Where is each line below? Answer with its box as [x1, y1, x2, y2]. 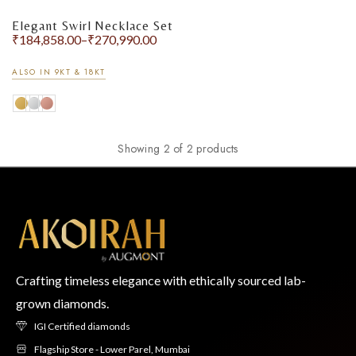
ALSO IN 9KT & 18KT [12, 65, 106, 78]
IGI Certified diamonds [33, 319, 130, 332]
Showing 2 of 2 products [118, 140, 238, 157]
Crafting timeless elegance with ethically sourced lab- [16, 272, 306, 288]
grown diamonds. [16, 295, 109, 311]
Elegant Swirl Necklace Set [12, 18, 173, 34]
